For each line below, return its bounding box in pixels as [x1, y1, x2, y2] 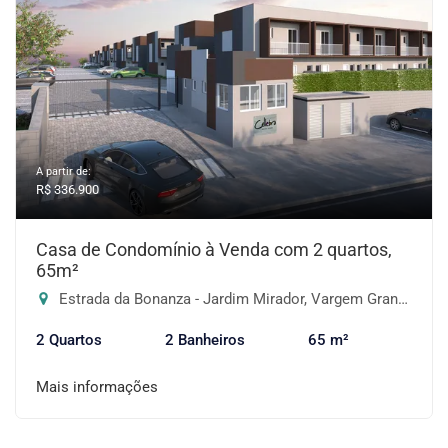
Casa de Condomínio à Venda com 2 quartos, [36, 239, 392, 260]
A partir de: [36, 165, 91, 178]
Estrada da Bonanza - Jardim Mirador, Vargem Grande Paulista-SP [55, 290, 398, 308]
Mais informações [36, 378, 158, 396]
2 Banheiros [165, 331, 245, 349]
